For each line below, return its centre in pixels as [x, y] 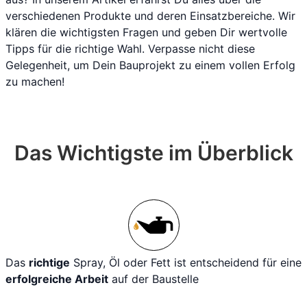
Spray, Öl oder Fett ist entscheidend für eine [186, 262]
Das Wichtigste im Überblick [153, 153]
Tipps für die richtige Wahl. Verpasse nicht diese [130, 49]
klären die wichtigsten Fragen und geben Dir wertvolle [146, 32]
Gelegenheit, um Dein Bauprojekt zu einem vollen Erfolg [150, 65]
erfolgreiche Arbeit [57, 279]
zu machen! [35, 82]
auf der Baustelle [153, 279]
